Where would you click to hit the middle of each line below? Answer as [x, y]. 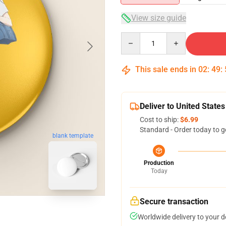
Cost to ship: [160, 120]
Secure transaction [174, 202]
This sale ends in [166, 69]
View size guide [159, 18]
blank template [73, 135]
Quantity [134, 37]
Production [159, 163]
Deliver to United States [182, 106]
